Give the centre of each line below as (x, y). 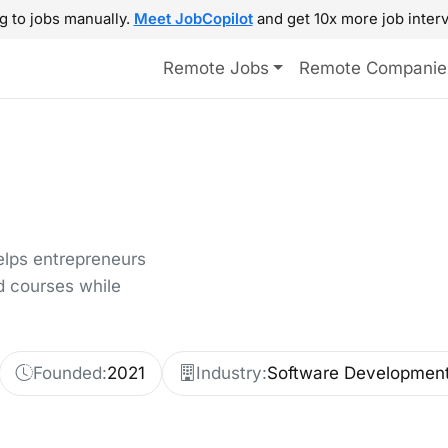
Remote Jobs (215, 68)
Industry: (231, 373)
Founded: (70, 373)
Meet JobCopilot (193, 19)
